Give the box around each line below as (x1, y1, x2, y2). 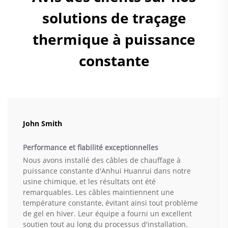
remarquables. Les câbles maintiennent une (23, 187, 174, 197)
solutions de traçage (42, 8, 186, 28)
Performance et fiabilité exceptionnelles (23, 142, 158, 153)
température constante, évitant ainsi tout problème (23, 198, 198, 208)
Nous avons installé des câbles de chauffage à (23, 155, 181, 165)
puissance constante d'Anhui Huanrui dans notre (23, 166, 191, 176)
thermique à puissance (33, 30, 195, 49)
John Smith (23, 119, 62, 129)
